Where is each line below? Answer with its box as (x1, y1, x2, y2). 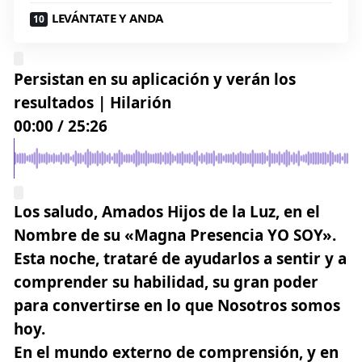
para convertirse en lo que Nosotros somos (14, 294, 340, 316)
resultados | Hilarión (14, 91, 171, 113)
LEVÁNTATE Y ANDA (51, 9, 164, 26)
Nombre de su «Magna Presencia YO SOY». (14, 224, 336, 246)
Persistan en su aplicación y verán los (14, 68, 296, 90)
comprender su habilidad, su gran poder (14, 271, 318, 293)
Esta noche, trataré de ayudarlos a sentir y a (14, 247, 347, 269)
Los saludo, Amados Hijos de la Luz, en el (14, 200, 320, 222)
